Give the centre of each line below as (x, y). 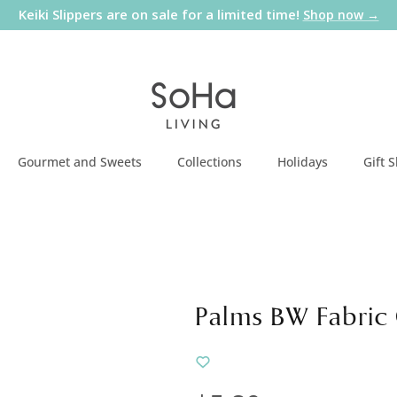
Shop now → (341, 15)
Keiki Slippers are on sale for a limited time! (160, 15)
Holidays (303, 162)
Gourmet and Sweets (80, 162)
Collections (210, 162)
